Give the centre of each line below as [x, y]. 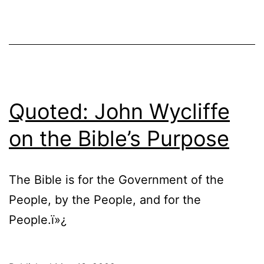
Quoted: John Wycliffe [119, 111]
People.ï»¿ [38, 220]
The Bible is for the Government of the [116, 179]
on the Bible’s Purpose [119, 138]
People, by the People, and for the [105, 199]
